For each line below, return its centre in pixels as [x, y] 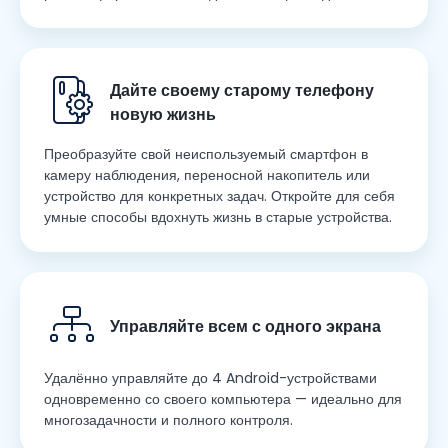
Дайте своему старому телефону [242, 91]
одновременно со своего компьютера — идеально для [223, 399]
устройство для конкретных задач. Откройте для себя [219, 196]
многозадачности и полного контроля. [168, 420]
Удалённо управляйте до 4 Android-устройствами [210, 378]
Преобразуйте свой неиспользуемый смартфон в [206, 154]
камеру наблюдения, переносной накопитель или [207, 175]
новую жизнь [163, 115]
